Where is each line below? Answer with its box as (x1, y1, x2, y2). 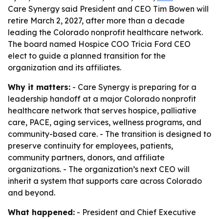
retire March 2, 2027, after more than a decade (8, 16, 185, 25)
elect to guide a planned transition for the (8, 51, 166, 61)
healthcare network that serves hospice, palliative (8, 106, 197, 115)
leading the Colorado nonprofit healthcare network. (8, 27, 203, 37)
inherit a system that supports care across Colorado (8, 176, 202, 186)
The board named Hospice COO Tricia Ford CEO (8, 39, 191, 49)
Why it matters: (8, 82, 70, 92)
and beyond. (8, 188, 55, 197)
